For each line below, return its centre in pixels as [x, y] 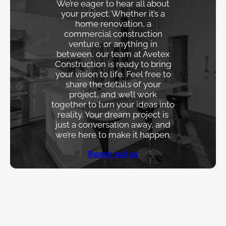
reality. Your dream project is [113, 114]
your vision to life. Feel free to [113, 74]
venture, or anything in [113, 44]
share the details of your [113, 84]
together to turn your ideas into [113, 104]
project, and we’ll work [113, 94]
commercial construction [113, 34]
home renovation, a [113, 23]
